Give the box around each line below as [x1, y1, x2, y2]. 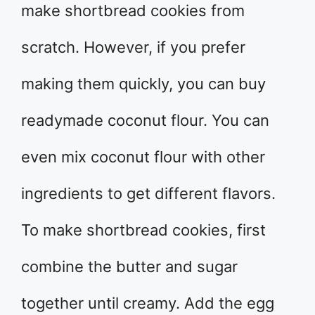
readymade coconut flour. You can [21, 111, 269, 130]
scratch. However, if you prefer [21, 38, 245, 57]
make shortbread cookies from [21, 1, 245, 20]
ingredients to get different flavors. [21, 184, 276, 203]
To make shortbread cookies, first [21, 221, 266, 240]
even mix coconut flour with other [21, 148, 265, 167]
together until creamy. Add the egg [21, 294, 274, 313]
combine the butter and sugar [21, 257, 238, 276]
